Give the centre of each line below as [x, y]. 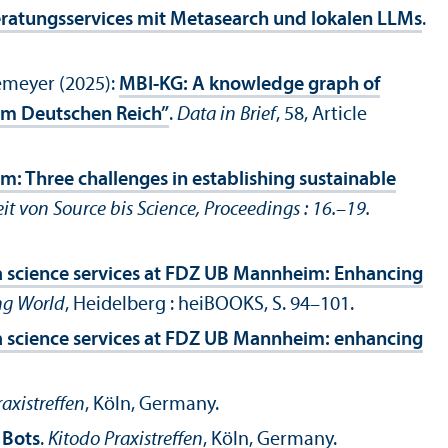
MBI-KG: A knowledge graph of [249, 85]
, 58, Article [321, 115]
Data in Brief [226, 115]
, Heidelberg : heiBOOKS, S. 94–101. [209, 305]
